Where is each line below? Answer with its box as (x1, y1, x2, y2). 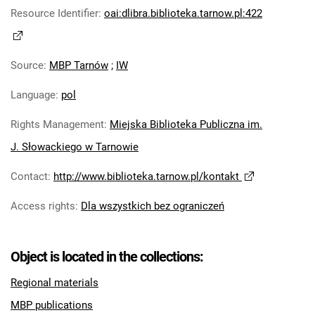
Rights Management (11, 118, 104, 131)
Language (11, 89, 56, 102)
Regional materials (11, 276, 98, 290)
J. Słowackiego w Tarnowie (11, 141, 139, 154)
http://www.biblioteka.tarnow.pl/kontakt (53, 170, 239, 184)
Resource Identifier (11, 7, 98, 20)
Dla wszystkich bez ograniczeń (81, 200, 224, 213)
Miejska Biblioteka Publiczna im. (110, 118, 262, 131)
